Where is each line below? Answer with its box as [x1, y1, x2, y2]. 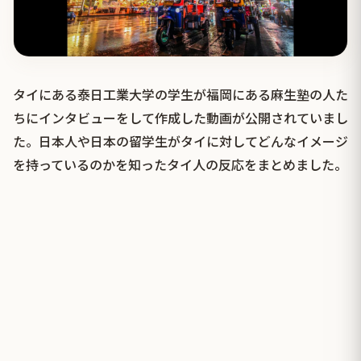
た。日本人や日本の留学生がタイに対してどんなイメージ [13, 131, 348, 151]
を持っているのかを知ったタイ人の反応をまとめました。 [13, 155, 347, 175]
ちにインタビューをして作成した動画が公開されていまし [13, 108, 348, 128]
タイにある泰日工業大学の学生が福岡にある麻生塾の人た [13, 85, 348, 105]
